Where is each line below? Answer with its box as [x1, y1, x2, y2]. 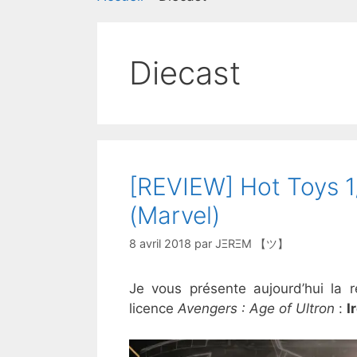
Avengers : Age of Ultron [178, 300, 335, 317]
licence [129, 300, 178, 317]
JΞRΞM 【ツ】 [215, 237, 288, 251]
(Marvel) [129, 201, 220, 229]
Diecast [129, 53, 241, 92]
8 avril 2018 [129, 237, 191, 251]
